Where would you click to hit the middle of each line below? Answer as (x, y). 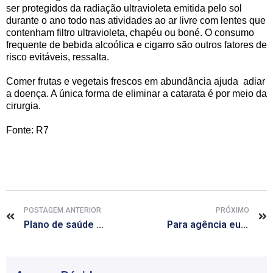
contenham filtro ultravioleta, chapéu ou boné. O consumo (130, 32)
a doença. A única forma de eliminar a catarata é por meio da (136, 93)
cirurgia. (23, 105)
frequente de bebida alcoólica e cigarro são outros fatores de (136, 44)
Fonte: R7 (27, 130)
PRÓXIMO (232, 210)
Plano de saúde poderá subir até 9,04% (100, 224)
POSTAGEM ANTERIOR (62, 210)
